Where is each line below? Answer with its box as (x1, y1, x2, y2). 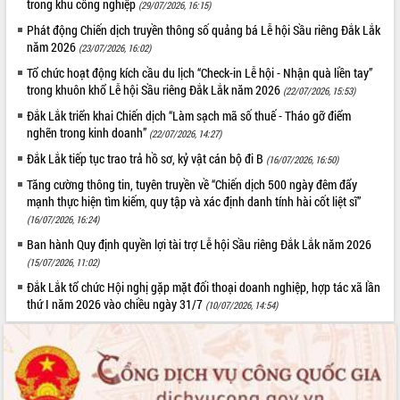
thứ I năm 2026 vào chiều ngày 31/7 (27, 295, 206, 312)
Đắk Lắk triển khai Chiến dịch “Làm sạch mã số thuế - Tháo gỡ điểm (27, 106, 352, 124)
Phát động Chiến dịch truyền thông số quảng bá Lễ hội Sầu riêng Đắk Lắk (27, 21, 381, 38)
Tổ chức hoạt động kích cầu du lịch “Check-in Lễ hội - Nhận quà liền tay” (27, 63, 373, 81)
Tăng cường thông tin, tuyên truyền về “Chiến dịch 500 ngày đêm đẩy (27, 175, 358, 193)
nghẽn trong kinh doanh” (27, 123, 150, 141)
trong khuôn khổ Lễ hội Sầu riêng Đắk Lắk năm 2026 (27, 80, 284, 98)
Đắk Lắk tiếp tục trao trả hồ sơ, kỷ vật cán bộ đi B (27, 149, 267, 167)
